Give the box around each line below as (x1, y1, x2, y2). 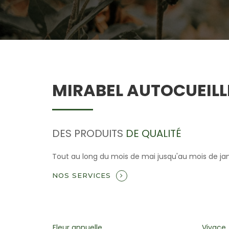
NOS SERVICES (52, 171, 111, 179)
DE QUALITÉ (126, 126, 181, 141)
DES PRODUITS (52, 126, 126, 141)
